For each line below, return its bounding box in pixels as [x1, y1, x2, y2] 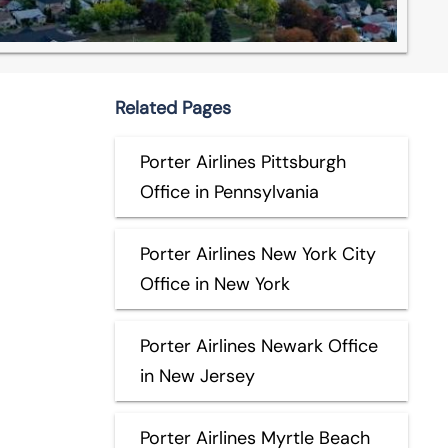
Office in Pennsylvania [139, 179, 319, 204]
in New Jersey [139, 363, 255, 388]
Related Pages [114, 95, 231, 120]
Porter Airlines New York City [139, 241, 376, 266]
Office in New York [139, 271, 290, 296]
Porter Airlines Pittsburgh [139, 149, 346, 174]
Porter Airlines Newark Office [139, 333, 378, 358]
